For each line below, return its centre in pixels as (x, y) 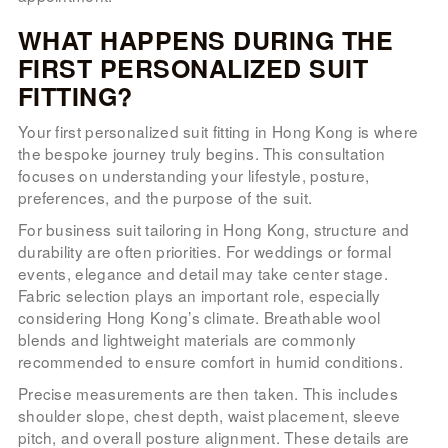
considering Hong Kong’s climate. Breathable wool (199, 316)
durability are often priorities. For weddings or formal (204, 250)
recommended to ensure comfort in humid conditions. (210, 360)
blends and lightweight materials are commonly (187, 338)
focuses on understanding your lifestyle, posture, (193, 174)
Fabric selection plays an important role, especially (199, 294)
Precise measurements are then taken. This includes (207, 392)
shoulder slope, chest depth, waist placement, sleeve (209, 414)
